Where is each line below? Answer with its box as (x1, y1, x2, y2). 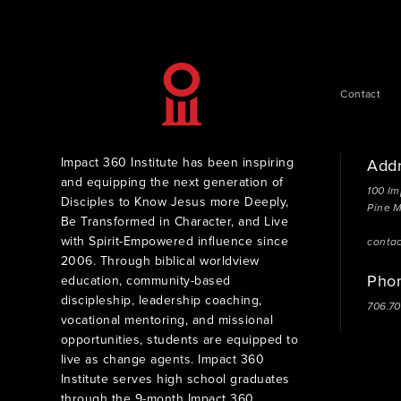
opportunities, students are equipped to (60, 331, 299, 347)
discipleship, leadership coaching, (60, 292, 262, 308)
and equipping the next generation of (60, 174, 284, 190)
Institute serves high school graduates (60, 371, 290, 387)
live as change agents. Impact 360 (60, 351, 265, 367)
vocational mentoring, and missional (60, 311, 274, 328)
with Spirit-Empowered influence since (60, 233, 289, 249)
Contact (340, 87, 381, 100)
